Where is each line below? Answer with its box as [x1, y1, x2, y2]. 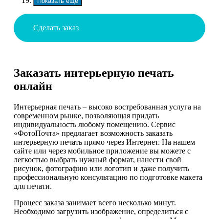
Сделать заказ [33, 23, 79, 32]
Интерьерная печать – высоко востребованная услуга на [14, 103, 201, 111]
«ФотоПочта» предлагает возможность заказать [14, 129, 173, 138]
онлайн [14, 80, 52, 93]
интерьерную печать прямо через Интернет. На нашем [14, 138, 195, 147]
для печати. [14, 182, 52, 191]
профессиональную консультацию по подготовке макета [14, 173, 202, 182]
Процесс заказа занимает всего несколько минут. [14, 198, 176, 207]
